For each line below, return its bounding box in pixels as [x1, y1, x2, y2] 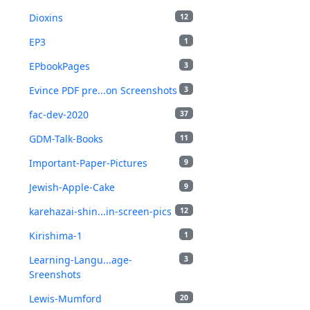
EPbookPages [29, 60, 90, 73]
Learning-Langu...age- [29, 253, 132, 266]
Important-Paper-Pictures [29, 156, 147, 170]
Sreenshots [29, 268, 81, 281]
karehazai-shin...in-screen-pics [29, 205, 172, 218]
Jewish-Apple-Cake [29, 181, 115, 194]
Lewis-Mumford [29, 292, 102, 305]
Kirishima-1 [29, 229, 82, 242]
